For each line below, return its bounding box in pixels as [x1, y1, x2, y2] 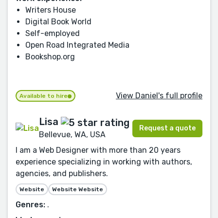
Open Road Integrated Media [25, 40, 129, 50]
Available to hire [19, 92, 68, 100]
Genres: [16, 200, 45, 209]
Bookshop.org [25, 52, 75, 61]
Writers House [25, 5, 76, 15]
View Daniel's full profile [116, 91, 202, 100]
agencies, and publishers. [16, 168, 108, 178]
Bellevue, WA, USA [39, 129, 106, 139]
